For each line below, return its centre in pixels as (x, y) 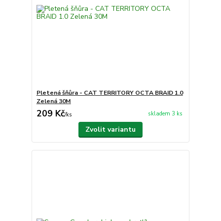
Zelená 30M (54, 101)
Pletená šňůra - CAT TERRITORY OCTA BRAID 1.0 (110, 92)
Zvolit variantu (110, 129)
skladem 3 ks (165, 114)
